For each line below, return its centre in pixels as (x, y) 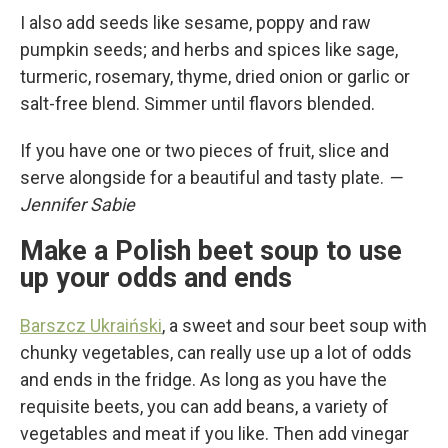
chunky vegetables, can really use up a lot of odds (216, 352)
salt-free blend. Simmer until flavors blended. (197, 103)
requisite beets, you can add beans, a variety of (204, 406)
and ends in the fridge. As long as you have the (203, 379)
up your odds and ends (156, 278)
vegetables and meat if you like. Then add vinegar (214, 433)
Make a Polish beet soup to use (211, 251)
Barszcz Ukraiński (91, 325)
